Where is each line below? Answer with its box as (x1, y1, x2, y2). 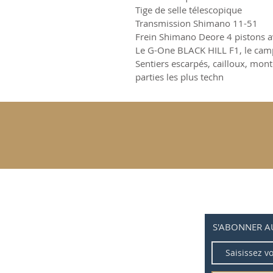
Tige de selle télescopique (135, 3, 242, 16)
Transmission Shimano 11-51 (135, 16, 258, 29)
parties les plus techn (135, 70, 224, 83)
